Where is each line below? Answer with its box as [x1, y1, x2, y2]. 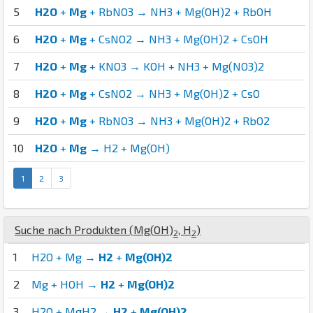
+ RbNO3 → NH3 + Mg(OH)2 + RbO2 [87, 114, 270, 128]
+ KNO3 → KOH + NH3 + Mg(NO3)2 [87, 59, 264, 73]
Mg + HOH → [31, 277, 101, 291]
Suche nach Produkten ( [15, 223, 133, 237]
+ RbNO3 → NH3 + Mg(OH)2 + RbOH [87, 5, 272, 19]
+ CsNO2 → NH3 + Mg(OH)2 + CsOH [87, 32, 268, 46]
